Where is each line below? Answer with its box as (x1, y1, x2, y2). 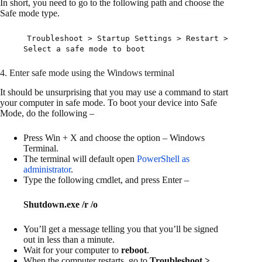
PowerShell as (137, 154, 189, 164)
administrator (23, 164, 71, 175)
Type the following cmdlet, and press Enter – (23, 175, 189, 185)
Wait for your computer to (23, 245, 119, 256)
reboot (119, 245, 147, 256)
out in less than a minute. (23, 235, 115, 245)
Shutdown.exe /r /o (23, 199, 98, 210)
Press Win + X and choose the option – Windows (23, 133, 205, 143)
